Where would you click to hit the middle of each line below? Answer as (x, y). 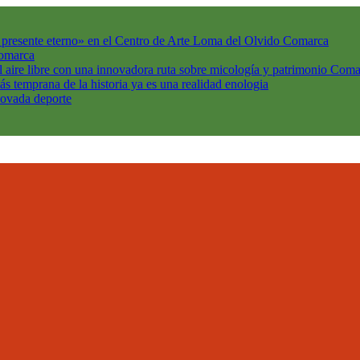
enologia (247, 84)
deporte (53, 98)
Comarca (306, 41)
